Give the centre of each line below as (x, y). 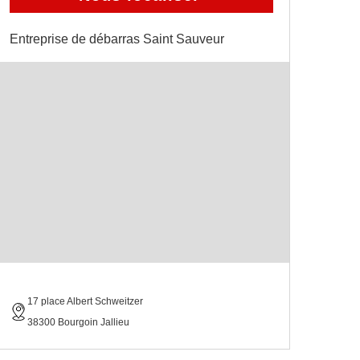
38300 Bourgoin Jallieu (78, 322)
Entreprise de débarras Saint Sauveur (117, 39)
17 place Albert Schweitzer (85, 301)
